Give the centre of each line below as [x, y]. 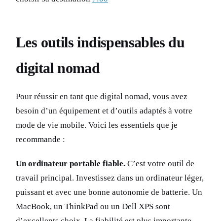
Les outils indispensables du [100, 42]
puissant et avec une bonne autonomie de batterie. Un [109, 192]
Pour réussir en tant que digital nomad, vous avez [102, 97]
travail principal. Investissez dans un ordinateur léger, [110, 178]
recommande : [40, 140]
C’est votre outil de [160, 164]
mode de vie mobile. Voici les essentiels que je [97, 125]
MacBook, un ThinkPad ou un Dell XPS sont [93, 207]
